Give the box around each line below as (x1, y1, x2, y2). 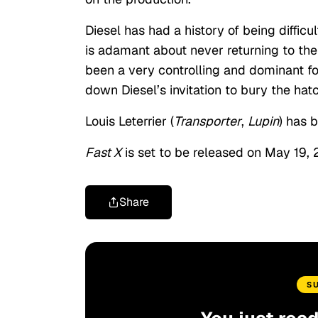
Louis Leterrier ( (85, 113, 174, 130)
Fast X (85, 144, 121, 161)
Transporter (174, 113, 241, 130)
